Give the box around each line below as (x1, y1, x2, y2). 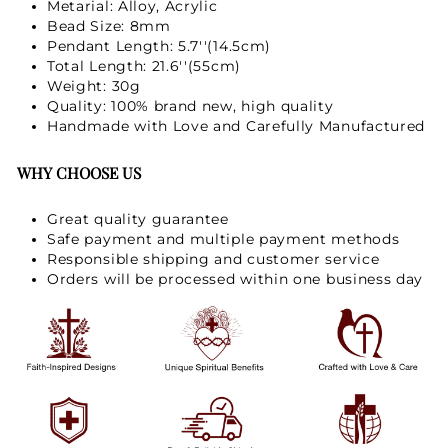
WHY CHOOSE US (17, 161, 145, 183)
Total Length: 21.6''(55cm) (47, 57, 241, 74)
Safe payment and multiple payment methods (47, 230, 400, 247)
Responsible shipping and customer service (47, 250, 380, 267)
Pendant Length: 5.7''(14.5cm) (47, 37, 272, 54)
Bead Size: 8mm (47, 17, 171, 34)
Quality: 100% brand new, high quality (47, 97, 334, 114)
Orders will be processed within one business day (47, 270, 424, 287)
